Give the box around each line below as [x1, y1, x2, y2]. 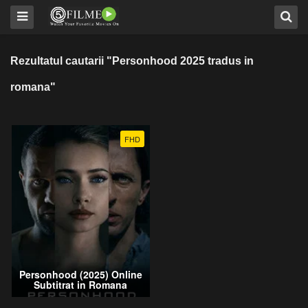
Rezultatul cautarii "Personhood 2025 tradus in [10, 55, 254, 67]
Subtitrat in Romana [34, 278, 128, 292]
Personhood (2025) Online [19, 267, 142, 282]
